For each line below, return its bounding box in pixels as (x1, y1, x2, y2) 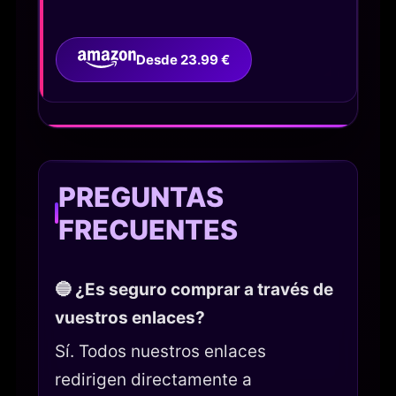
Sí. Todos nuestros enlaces (55, 340, 266, 362)
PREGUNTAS (58, 179, 224, 213)
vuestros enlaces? (55, 307, 205, 328)
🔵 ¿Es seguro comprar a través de (55, 278, 333, 300)
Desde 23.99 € (136, 50, 231, 68)
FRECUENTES (58, 212, 238, 246)
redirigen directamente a (55, 369, 252, 390)
